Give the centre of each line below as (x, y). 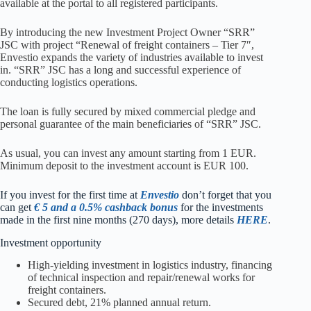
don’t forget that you (225, 194)
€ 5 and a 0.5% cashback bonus (106, 207)
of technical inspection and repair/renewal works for (141, 278)
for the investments (220, 207)
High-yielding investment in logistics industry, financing (150, 265)
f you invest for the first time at (72, 194)
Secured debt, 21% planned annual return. (119, 303)
